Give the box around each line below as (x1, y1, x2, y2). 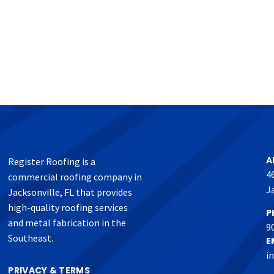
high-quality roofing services (8, 201, 128, 214)
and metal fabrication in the (8, 217, 127, 229)
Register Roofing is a (8, 155, 96, 168)
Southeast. (8, 232, 54, 245)
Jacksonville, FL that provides (8, 186, 133, 199)
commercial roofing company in (8, 171, 143, 183)
